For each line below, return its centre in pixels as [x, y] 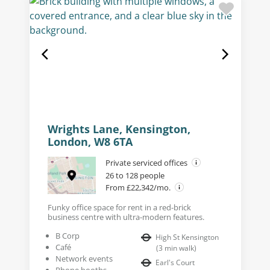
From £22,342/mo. [139, 188]
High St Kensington [187, 237]
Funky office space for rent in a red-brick [119, 208]
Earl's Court [175, 263]
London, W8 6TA [90, 142]
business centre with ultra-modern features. [126, 217]
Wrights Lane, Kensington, [119, 129]
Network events [84, 259]
